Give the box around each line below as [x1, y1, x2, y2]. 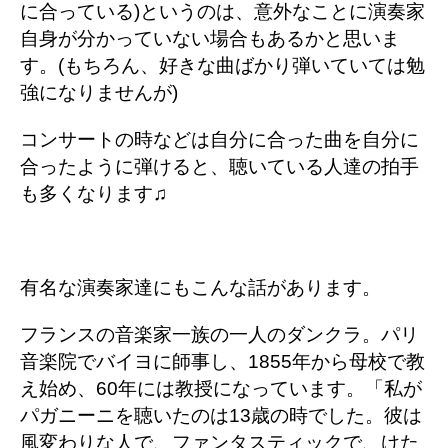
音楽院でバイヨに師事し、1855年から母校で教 [20, 350, 425, 372]
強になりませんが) [20, 81, 178, 103]
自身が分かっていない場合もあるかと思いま [20, 27, 400, 49]
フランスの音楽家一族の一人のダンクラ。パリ [20, 323, 419, 345]
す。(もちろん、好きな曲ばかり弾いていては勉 [20, 54, 425, 76]
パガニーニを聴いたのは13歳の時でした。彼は [20, 404, 422, 426]
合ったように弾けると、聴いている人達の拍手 [20, 155, 419, 177]
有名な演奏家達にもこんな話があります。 [20, 276, 381, 298]
